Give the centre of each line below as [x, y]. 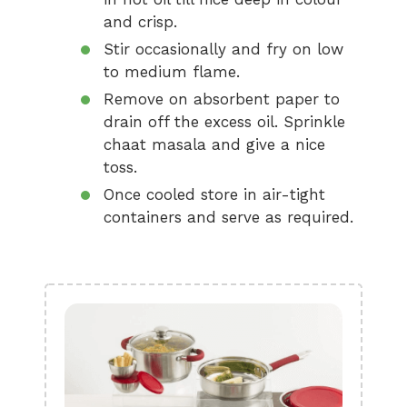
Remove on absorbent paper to [222, 99]
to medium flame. [172, 72]
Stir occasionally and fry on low [223, 49]
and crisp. [140, 22]
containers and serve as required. [228, 217]
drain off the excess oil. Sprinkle [224, 122]
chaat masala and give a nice [214, 144]
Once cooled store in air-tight [214, 194]
